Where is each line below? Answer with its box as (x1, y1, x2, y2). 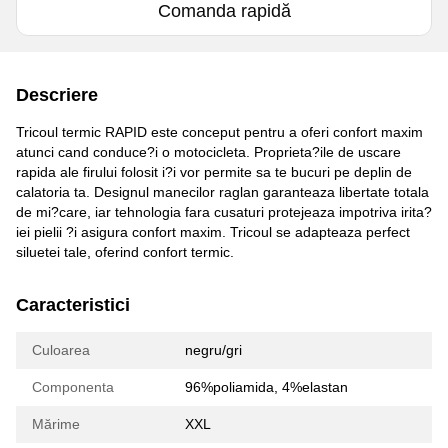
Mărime (32, 415, 80, 432)
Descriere (16, 84, 98, 105)
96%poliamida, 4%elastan (185, 378, 348, 395)
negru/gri (185, 341, 242, 358)
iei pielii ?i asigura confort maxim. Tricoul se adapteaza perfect (16, 223, 410, 240)
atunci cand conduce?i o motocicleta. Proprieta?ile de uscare (16, 143, 401, 160)
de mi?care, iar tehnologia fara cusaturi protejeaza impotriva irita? (16, 203, 432, 220)
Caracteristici (16, 294, 130, 315)
